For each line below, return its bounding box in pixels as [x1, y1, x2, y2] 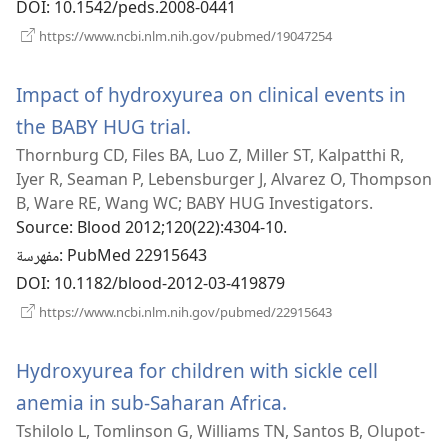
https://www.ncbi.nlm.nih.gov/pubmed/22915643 [36, 303, 332, 322]
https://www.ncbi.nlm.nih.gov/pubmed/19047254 [36, 27, 332, 46]
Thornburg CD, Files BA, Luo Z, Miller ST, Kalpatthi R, [16, 144, 404, 167]
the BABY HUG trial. [16, 113, 191, 141]
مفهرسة [16, 244, 59, 272]
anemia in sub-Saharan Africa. [16, 389, 287, 417]
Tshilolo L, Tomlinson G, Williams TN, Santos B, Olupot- [16, 420, 425, 443]
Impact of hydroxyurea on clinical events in [16, 81, 406, 109]
